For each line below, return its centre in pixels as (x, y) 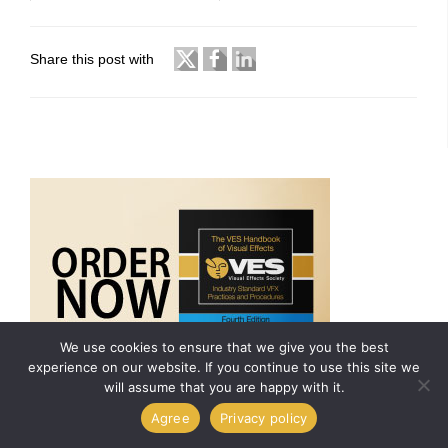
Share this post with (92, 59)
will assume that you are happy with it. (224, 387)
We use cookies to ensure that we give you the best (224, 347)
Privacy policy (263, 417)
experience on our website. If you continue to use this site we (224, 367)
